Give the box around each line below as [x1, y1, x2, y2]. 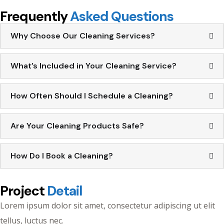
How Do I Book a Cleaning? [10, 150, 113, 161]
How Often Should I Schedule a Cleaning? [10, 90, 173, 101]
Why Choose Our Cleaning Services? [10, 30, 155, 41]
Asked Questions [70, 7, 173, 25]
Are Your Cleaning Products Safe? [10, 120, 144, 131]
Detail [47, 181, 82, 199]
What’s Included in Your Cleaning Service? [10, 60, 176, 71]
